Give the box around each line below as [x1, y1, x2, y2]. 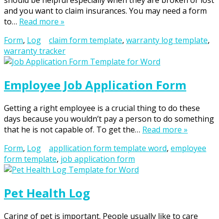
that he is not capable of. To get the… [4, 124, 142, 135]
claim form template [49, 35, 122, 46]
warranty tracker [4, 45, 66, 57]
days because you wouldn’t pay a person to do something [4, 113, 214, 125]
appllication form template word [49, 143, 167, 154]
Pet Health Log [4, 185, 90, 201]
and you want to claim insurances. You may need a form [4, 5, 207, 17]
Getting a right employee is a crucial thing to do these [4, 103, 200, 114]
